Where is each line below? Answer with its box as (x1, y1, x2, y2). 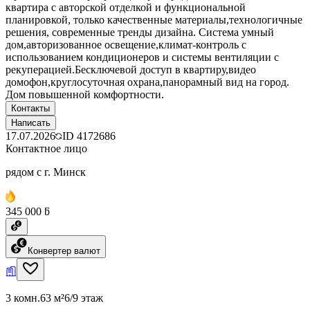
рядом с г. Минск (6, 165, 86, 178)
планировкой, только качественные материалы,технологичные (6, 13, 302, 26)
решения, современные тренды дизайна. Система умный (6, 26, 274, 38)
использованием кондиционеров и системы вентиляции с (6, 51, 279, 63)
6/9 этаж (64, 291, 103, 304)
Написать (11, 117, 51, 128)
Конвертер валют (28, 245, 100, 256)
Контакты (11, 102, 50, 113)
